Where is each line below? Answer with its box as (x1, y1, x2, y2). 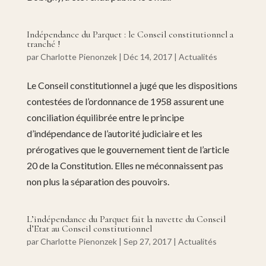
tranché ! (26, 38, 61, 50)
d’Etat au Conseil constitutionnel (26, 223, 152, 235)
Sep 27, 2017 (123, 236, 172, 247)
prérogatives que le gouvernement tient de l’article (26, 144, 229, 156)
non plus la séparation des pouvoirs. (26, 176, 169, 188)
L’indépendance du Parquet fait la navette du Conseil (26, 213, 226, 226)
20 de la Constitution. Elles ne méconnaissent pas (26, 160, 223, 172)
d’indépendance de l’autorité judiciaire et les (26, 128, 202, 140)
